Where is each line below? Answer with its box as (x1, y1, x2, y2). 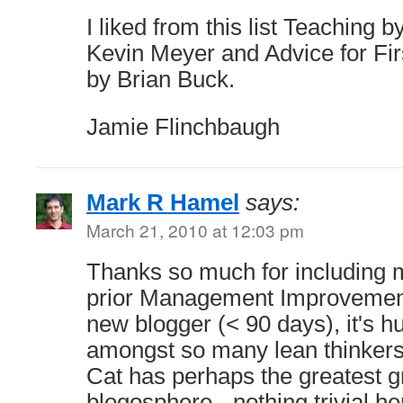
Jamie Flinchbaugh (86, 114, 280, 139)
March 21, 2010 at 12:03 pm (86, 218, 304, 242)
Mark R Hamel (86, 190, 239, 215)
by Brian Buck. (86, 67, 235, 92)
